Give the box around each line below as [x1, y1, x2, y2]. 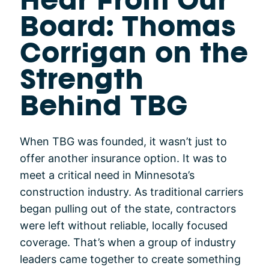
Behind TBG [20, 96, 188, 121]
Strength [20, 70, 144, 94]
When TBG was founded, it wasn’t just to [20, 135, 227, 148]
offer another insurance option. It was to [20, 152, 227, 165]
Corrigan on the [20, 43, 248, 68]
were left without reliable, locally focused [20, 219, 228, 232]
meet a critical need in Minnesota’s [20, 169, 195, 182]
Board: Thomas [20, 17, 236, 41]
